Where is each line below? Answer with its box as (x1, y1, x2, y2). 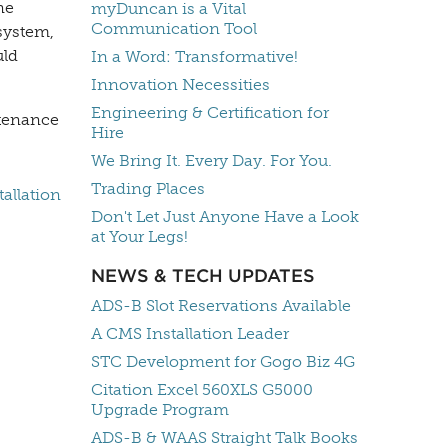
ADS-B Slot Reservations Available (91, 296, 351, 316)
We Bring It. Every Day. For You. (91, 151, 332, 171)
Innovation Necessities (91, 75, 270, 95)
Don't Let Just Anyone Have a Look (91, 207, 359, 227)
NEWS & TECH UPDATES (91, 265, 315, 287)
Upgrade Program (91, 400, 229, 420)
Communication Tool (91, 19, 257, 39)
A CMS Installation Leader (91, 324, 289, 344)
